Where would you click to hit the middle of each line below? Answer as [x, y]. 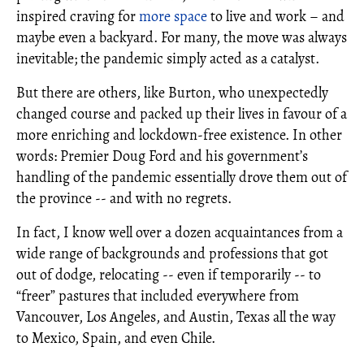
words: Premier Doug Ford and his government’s [162, 156]
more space [173, 16]
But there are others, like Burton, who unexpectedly [172, 93]
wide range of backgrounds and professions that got [172, 253]
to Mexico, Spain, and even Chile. [116, 338]
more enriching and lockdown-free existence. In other [179, 135]
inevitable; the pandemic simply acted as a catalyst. [168, 58]
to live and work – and [276, 16]
